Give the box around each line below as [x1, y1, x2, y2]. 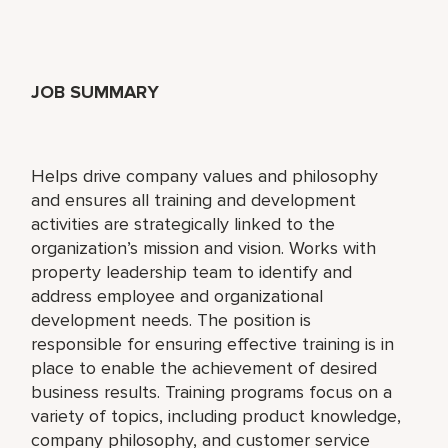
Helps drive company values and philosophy [31, 164, 379, 187]
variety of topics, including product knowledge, [31, 404, 402, 427]
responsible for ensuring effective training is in [31, 332, 395, 355]
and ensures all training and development [31, 188, 357, 211]
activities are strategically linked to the [31, 212, 336, 235]
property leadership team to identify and [31, 260, 353, 283]
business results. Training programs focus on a [31, 380, 393, 403]
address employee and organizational [31, 284, 324, 307]
